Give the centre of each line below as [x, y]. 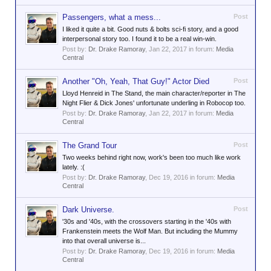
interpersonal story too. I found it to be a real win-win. [139, 39]
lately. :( [73, 167]
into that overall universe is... [104, 241]
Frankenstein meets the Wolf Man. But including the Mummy [150, 231]
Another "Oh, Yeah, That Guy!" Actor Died [136, 81]
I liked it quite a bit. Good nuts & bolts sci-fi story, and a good [150, 29]
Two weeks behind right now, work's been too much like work [152, 157]
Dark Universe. [88, 210]
